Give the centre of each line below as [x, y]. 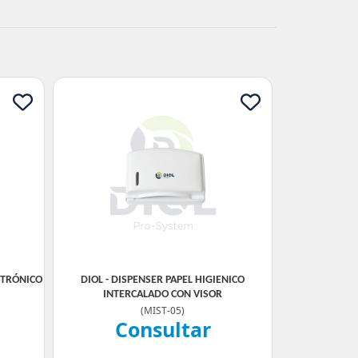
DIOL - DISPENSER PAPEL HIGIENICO [163, 280]
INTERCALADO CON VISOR [163, 294]
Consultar [163, 329]
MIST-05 [163, 310]
